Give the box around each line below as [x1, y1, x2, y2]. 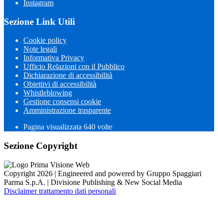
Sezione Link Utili [4, 16, 75, 27]
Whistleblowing [23, 89, 72, 97]
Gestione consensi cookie [23, 97, 101, 106]
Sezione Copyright [4, 141, 77, 151]
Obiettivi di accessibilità [23, 80, 96, 89]
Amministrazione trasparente [23, 106, 111, 115]
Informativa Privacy [23, 54, 84, 62]
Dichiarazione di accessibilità [23, 71, 112, 80]
